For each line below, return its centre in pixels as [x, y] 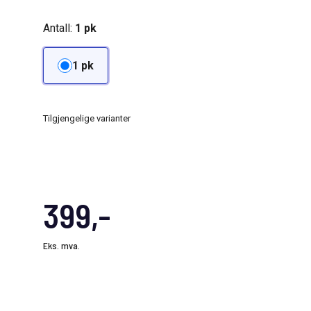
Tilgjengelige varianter [87, 118]
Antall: [59, 28]
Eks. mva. [61, 245]
